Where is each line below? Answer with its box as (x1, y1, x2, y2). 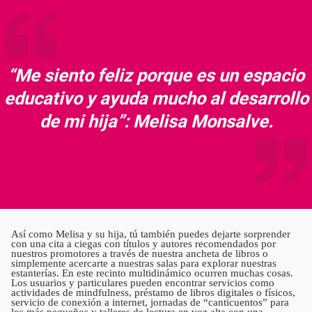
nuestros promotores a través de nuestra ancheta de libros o (11, 248, 268, 260)
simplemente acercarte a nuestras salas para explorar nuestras (11, 258, 276, 270)
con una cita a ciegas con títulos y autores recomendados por (11, 238, 276, 250)
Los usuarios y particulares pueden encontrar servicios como (11, 277, 274, 289)
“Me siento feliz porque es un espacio (8, 64, 304, 86)
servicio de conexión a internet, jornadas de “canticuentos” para (11, 297, 289, 309)
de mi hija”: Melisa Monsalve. (39, 110, 273, 132)
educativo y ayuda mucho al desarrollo (3, 87, 309, 109)
